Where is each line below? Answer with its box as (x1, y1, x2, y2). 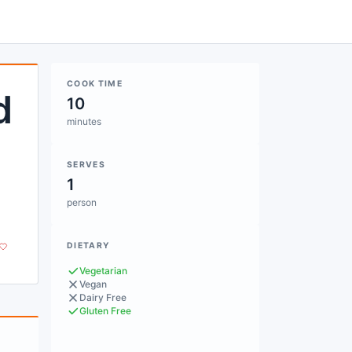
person (67, 196, 97, 208)
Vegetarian (79, 265, 127, 277)
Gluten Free (79, 305, 131, 317)
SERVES (67, 159, 106, 170)
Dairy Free (79, 291, 126, 303)
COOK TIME (67, 79, 123, 89)
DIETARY (67, 240, 111, 251)
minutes (67, 115, 101, 127)
